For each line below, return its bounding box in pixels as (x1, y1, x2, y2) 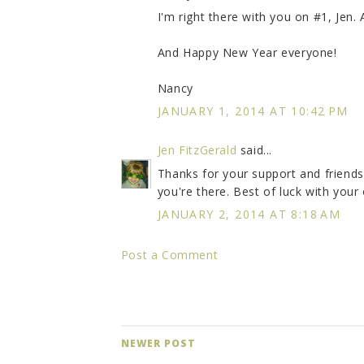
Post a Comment (120, 247, 219, 263)
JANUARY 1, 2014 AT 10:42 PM (157, 103, 349, 119)
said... (236, 142, 273, 158)
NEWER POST (120, 336, 196, 351)
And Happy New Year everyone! (157, 45, 337, 61)
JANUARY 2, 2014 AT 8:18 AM (157, 206, 341, 223)
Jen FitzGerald (157, 142, 237, 158)
